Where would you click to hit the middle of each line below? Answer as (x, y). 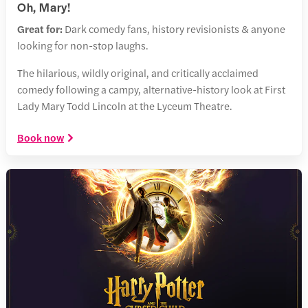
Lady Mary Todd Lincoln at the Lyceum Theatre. (125, 105)
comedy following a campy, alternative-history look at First (151, 89)
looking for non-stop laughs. (83, 45)
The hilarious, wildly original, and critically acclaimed (138, 72)
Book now (41, 137)
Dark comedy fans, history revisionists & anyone (174, 28)
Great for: (40, 28)
